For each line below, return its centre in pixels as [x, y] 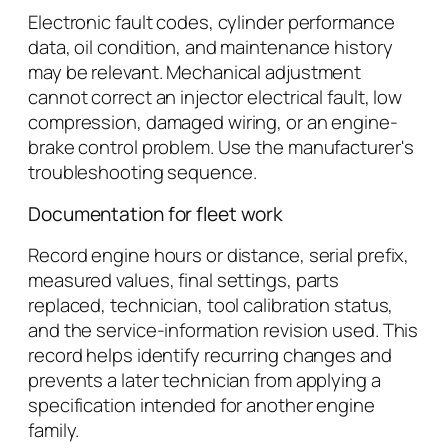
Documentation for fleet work [156, 213]
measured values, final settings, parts [184, 280]
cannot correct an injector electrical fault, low [215, 97]
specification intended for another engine [201, 405]
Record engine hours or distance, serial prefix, [219, 255]
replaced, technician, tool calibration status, [211, 305]
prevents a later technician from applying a [204, 380]
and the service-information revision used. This [223, 330]
